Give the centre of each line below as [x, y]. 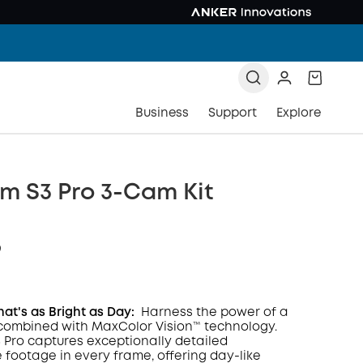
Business [162, 113]
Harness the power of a [213, 313]
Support [233, 113]
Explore [299, 113]
